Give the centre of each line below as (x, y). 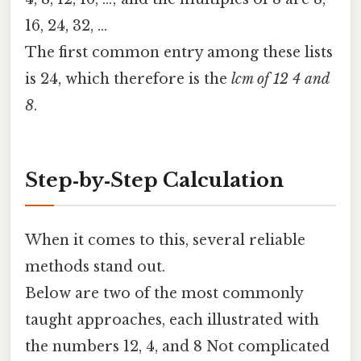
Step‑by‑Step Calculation (154, 180)
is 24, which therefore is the (128, 79)
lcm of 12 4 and (280, 79)
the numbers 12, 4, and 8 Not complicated (177, 346)
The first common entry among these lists (179, 52)
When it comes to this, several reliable (165, 240)
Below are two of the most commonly (164, 293)
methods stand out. (95, 266)
